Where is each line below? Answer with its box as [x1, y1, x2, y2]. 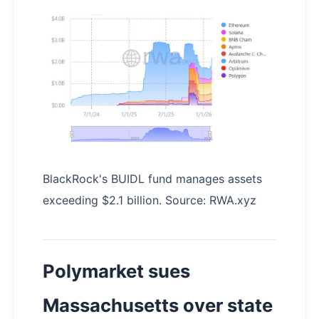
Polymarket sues [43, 260, 190, 283]
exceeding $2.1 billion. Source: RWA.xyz [43, 193, 256, 208]
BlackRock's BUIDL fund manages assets [43, 172, 262, 187]
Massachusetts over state [43, 294, 273, 317]
